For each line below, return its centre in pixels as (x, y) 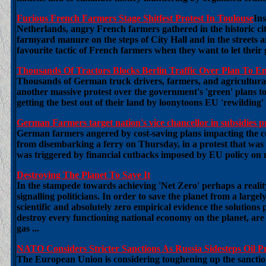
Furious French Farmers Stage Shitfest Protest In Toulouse (135, 18)
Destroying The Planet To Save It (83, 175)
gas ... (28, 228)
